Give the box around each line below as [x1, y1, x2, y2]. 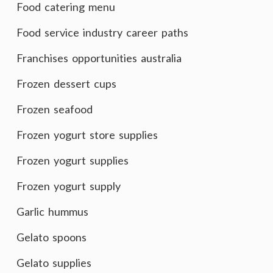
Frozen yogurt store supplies [16, 128, 158, 141]
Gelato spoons [16, 230, 87, 244]
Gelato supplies [16, 256, 91, 269]
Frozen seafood [16, 102, 93, 116]
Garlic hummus [16, 205, 88, 218]
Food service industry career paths [16, 26, 188, 39]
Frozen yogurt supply [16, 179, 121, 193]
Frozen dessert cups [16, 77, 116, 90]
